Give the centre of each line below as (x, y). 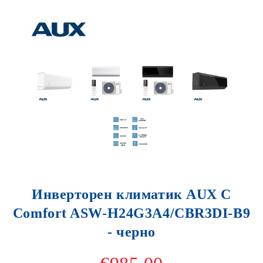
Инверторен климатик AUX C (131, 194)
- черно (131, 232)
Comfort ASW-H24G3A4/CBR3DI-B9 (131, 213)
